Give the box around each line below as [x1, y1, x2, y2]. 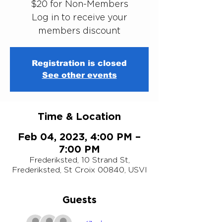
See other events [42, 71, 117, 79]
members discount [38, 26, 120, 35]
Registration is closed [32, 59, 127, 67]
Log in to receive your [31, 12, 127, 22]
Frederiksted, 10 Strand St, [29, 156, 130, 164]
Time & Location [38, 111, 121, 121]
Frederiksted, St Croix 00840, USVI [11, 166, 147, 174]
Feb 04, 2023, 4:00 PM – [18, 131, 141, 142]
